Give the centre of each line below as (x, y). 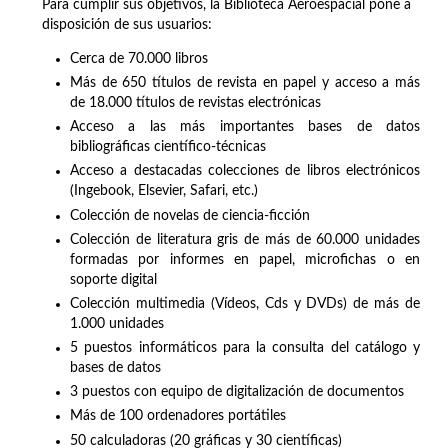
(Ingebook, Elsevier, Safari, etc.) (164, 191)
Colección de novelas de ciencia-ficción (190, 215)
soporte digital (113, 279)
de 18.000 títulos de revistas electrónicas (195, 102)
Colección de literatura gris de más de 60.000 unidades (245, 239)
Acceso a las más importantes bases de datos (245, 127)
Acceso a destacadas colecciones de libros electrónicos (245, 171)
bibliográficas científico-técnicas (168, 147)
